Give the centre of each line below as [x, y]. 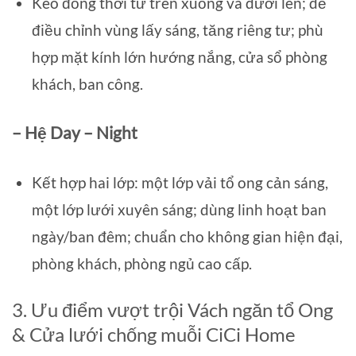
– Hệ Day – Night [75, 132]
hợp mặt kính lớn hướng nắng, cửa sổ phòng [179, 57]
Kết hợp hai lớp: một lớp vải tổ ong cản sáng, [180, 183]
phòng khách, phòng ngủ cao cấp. [141, 264]
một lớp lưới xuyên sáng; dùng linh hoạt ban [179, 210]
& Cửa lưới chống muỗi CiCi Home [154, 335]
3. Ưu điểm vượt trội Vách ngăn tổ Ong [172, 310]
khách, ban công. [87, 84]
